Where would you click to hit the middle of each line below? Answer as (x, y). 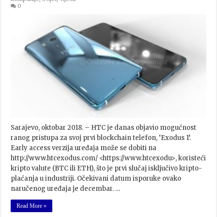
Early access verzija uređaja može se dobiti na (84, 148)
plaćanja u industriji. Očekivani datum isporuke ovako (96, 179)
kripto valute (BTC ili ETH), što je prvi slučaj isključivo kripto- (107, 169)
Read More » (32, 206)
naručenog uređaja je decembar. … (66, 189)
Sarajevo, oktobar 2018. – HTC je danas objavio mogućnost (104, 128)
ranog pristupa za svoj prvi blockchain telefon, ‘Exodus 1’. (101, 138)
